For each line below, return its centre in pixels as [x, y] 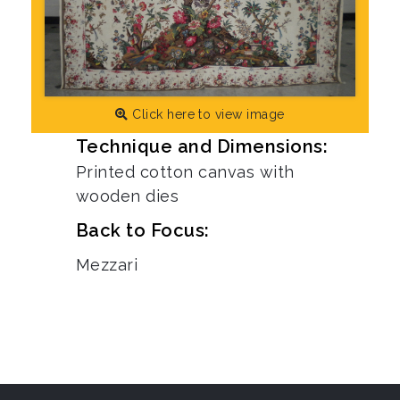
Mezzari [107, 265]
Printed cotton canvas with [185, 172]
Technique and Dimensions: [202, 147]
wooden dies [128, 196]
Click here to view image [206, 115]
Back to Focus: [143, 231]
